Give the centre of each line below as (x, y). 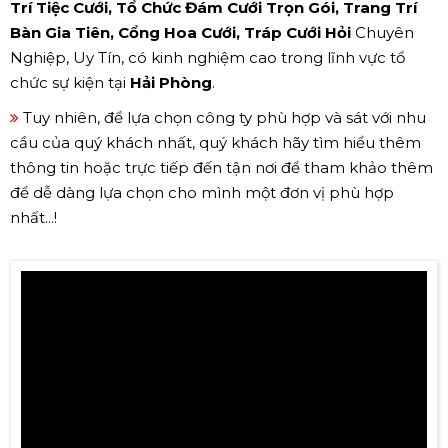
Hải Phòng (171, 82)
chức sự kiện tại (70, 82)
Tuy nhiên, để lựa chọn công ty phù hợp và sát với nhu (222, 117)
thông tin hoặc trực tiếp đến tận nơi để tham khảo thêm (221, 167)
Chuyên (384, 32)
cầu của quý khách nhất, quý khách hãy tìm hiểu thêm (215, 142)
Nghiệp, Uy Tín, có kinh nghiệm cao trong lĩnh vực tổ (207, 57)
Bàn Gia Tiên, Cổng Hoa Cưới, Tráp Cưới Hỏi (182, 32)
